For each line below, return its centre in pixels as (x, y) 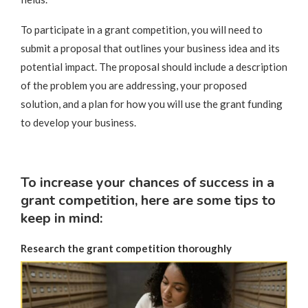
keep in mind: (62, 218)
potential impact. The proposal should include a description (154, 66)
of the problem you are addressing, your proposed (134, 85)
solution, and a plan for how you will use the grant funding (152, 103)
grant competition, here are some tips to (148, 200)
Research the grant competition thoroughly (126, 248)
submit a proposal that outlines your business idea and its (150, 48)
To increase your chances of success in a (147, 182)
